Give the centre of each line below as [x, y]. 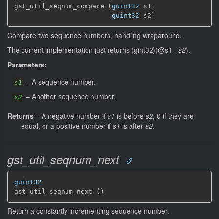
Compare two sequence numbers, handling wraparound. [95, 35]
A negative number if [75, 116]
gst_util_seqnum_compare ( [63, 6]
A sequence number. [64, 81]
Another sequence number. [74, 96]
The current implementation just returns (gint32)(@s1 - [93, 50]
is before [130, 116]
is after [133, 125]
